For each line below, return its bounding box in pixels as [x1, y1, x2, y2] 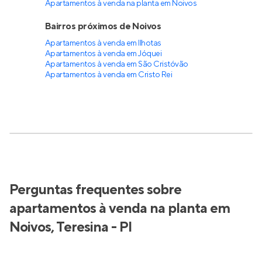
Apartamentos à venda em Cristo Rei [44, 70, 173, 80]
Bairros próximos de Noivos [44, 20, 161, 32]
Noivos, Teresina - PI [9, 218, 132, 236]
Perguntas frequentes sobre [9, 181, 181, 199]
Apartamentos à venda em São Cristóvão [44, 59, 188, 70]
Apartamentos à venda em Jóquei [44, 49, 162, 59]
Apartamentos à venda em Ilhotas [44, 38, 161, 49]
